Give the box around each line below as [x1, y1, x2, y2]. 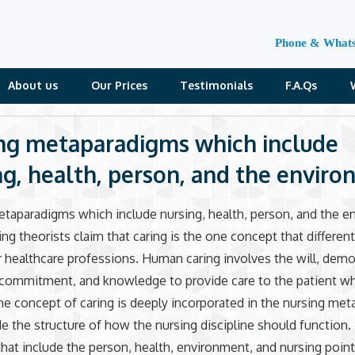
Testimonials [180, 78, 254, 92]
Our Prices [90, 78, 147, 92]
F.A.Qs [285, 78, 318, 92]
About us [8, 78, 59, 92]
